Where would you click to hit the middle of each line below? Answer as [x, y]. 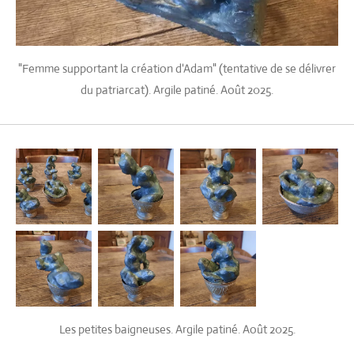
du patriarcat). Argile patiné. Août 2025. [177, 90]
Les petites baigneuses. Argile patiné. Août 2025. [177, 330]
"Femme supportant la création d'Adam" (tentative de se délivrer [177, 68]
